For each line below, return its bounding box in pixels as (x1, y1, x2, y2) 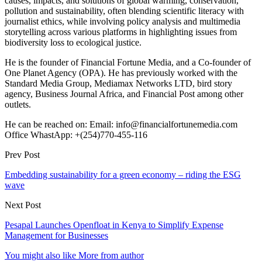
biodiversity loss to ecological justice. (5, 37, 142, 47)
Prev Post (5, 149, 40, 160)
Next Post (5, 199, 41, 210)
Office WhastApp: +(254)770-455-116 (5, 129, 147, 140)
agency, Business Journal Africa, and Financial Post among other (5, 88, 243, 99)
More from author (78, 250, 144, 260)
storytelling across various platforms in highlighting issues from (5, 26, 237, 37)
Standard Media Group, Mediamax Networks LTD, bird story (5, 78, 232, 88)
